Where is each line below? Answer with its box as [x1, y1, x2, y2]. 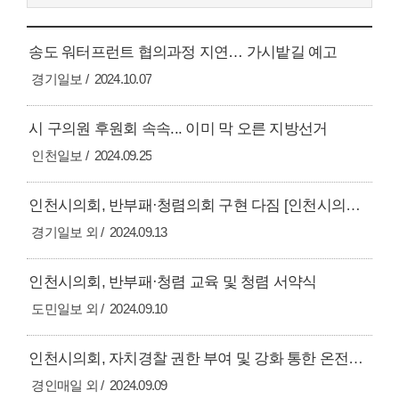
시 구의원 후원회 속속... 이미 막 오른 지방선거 [28, 120, 328, 138]
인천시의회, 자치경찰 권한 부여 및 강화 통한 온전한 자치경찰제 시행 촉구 [348, 350, 364, 368]
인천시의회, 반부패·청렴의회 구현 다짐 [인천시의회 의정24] [346, 197, 362, 215]
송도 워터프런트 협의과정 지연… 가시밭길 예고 [28, 44, 338, 61]
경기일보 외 [31, 224, 98, 240]
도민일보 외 [31, 301, 98, 317]
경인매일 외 [31, 378, 98, 394]
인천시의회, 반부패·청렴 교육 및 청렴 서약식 [28, 273, 317, 291]
